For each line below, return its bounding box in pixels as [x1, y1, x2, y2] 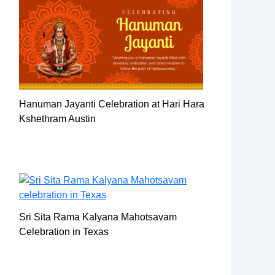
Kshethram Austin [19, 113, 96, 124]
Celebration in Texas [19, 226, 109, 237]
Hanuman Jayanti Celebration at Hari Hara [19, 98, 204, 109]
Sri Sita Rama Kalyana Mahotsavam [19, 211, 177, 222]
